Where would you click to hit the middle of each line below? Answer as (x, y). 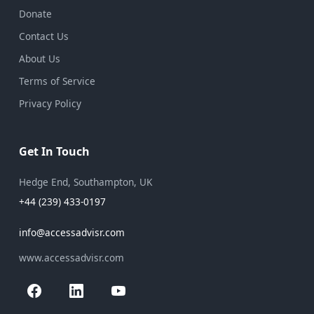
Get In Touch (54, 151)
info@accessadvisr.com (72, 232)
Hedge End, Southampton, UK (86, 182)
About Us (40, 58)
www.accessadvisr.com (71, 257)
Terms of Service (57, 81)
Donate (35, 13)
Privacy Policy (50, 103)
